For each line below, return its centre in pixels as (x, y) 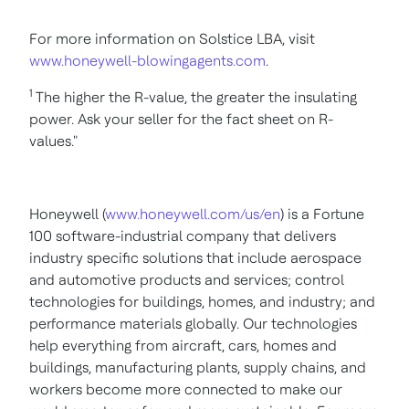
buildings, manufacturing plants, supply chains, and (198, 367)
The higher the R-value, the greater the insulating (196, 97)
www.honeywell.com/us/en (193, 214)
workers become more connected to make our (186, 389)
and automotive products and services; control (187, 280)
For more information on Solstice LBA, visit (172, 39)
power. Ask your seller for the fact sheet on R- (181, 119)
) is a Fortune (322, 214)
